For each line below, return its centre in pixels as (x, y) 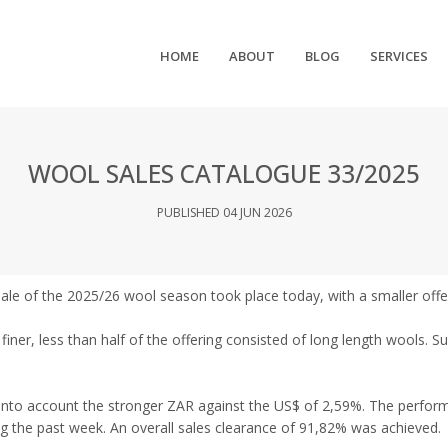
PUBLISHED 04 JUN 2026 (224, 212)
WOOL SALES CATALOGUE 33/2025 (224, 173)
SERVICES (399, 55)
